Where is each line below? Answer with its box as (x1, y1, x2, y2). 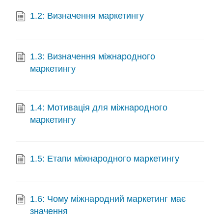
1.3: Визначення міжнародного (30, 51, 156, 61)
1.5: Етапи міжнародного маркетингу (30, 153, 180, 164)
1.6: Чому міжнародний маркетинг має (30, 194, 186, 204)
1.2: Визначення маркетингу (30, 10, 144, 21)
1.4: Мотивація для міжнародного (30, 102, 168, 112)
